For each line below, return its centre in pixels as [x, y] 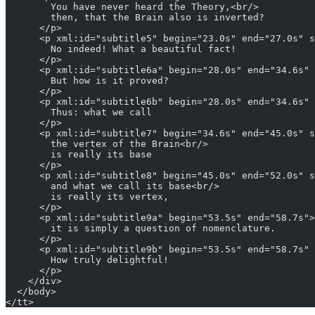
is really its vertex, [87, 197]
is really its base [79, 155]
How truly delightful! [87, 260]
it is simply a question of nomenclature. [141, 229]
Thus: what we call [79, 112]
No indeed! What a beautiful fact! [121, 49]
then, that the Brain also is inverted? [135, 18]
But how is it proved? [87, 81]
